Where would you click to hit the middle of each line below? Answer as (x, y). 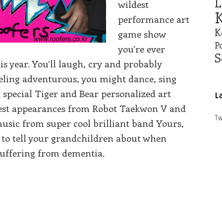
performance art (154, 19)
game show (142, 34)
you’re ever (142, 49)
